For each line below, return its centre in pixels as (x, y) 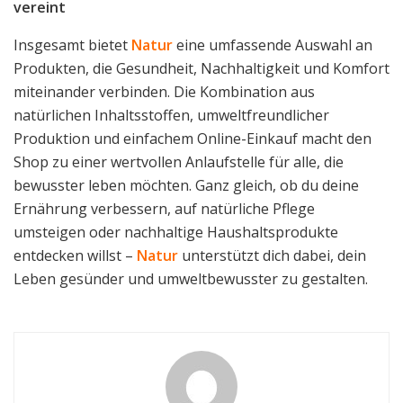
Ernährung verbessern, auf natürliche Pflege (164, 209)
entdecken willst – (75, 256)
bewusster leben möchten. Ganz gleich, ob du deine (186, 186)
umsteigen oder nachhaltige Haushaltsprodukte (176, 233)
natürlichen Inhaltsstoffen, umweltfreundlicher (171, 116)
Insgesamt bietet (72, 45)
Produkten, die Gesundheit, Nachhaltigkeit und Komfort (201, 69)
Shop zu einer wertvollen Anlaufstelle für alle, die (179, 162)
